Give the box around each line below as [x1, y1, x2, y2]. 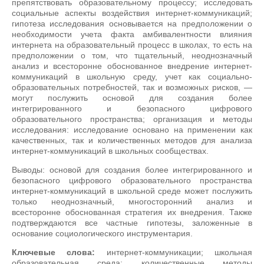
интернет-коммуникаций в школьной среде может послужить [12, 186, 252, 196]
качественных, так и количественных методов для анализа [12, 136, 252, 145]
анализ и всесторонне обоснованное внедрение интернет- [12, 61, 252, 71]
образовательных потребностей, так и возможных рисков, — [12, 82, 252, 92]
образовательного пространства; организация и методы [12, 114, 252, 124]
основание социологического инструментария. [12, 229, 193, 238]
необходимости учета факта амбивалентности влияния [12, 29, 252, 39]
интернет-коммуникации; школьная [95, 247, 253, 257]
